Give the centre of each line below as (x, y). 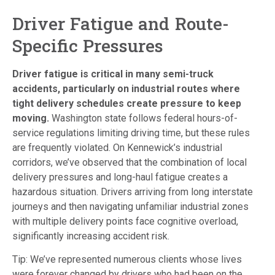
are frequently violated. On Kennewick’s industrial (117, 147)
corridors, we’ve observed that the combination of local (130, 162)
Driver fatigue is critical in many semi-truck (113, 74)
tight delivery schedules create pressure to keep (127, 103)
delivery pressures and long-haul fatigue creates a (120, 177)
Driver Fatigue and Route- (121, 23)
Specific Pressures (88, 45)
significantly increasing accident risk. (92, 236)
